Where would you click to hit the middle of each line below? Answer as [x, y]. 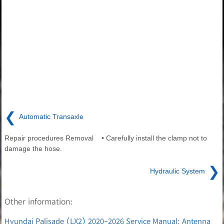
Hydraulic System [177, 171]
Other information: [38, 201]
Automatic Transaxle [51, 117]
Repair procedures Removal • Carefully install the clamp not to [106, 138]
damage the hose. [33, 148]
